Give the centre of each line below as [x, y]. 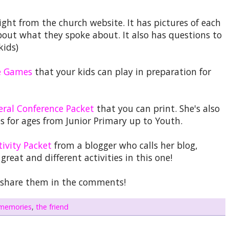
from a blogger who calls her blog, [125, 145]
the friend [52, 207]
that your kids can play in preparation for [122, 71]
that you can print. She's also [157, 108]
